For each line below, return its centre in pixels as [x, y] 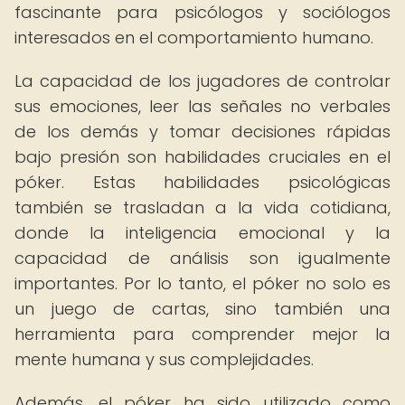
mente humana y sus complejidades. [164, 359]
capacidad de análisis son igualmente [202, 258]
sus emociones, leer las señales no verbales [202, 106]
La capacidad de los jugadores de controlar [202, 81]
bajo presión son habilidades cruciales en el [202, 157]
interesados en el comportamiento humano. [194, 38]
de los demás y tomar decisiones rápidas [202, 132]
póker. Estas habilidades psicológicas [202, 182]
